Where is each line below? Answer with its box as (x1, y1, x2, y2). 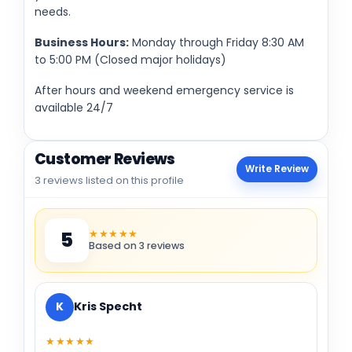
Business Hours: (35, 34, 129, 50)
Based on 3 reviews (89, 238, 185, 252)
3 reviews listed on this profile (35, 172, 184, 188)
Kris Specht (74, 299, 142, 315)
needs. (35, 3, 71, 20)
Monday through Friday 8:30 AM (129, 34, 304, 50)
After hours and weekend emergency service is (35, 82, 294, 98)
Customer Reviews (35, 148, 175, 170)
